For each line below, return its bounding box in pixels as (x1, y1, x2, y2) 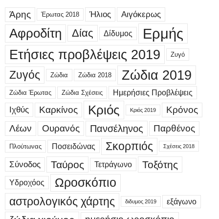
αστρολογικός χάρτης (9, 195, 115, 208)
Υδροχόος (9, 178, 44, 187)
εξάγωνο (167, 197, 197, 206)
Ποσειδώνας (52, 142, 95, 151)
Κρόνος (166, 104, 198, 115)
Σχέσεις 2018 (163, 143, 195, 150)
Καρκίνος (39, 104, 78, 115)
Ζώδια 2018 (78, 71, 111, 79)
